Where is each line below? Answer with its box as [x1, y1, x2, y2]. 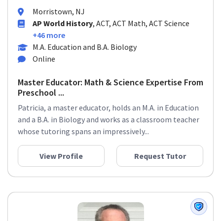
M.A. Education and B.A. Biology [33, 42, 137, 52]
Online [33, 54, 55, 64]
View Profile [39, 151, 83, 161]
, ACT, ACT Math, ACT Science [93, 18, 189, 28]
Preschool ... [18, 87, 64, 98]
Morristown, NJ [33, 6, 85, 16]
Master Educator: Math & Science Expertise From [18, 76, 203, 88]
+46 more [33, 30, 65, 40]
